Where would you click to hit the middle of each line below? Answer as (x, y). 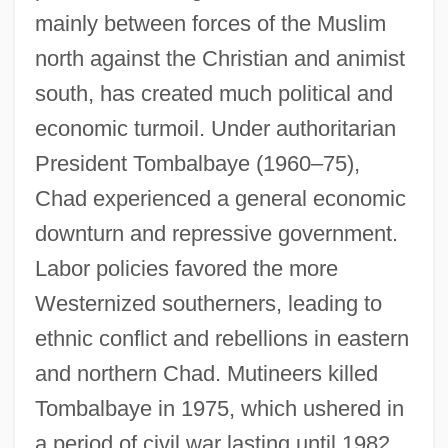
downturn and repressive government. (216, 233)
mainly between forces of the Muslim (210, 23)
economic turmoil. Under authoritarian (215, 128)
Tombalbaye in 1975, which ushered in (219, 408)
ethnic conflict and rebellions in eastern (221, 338)
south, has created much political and (213, 93)
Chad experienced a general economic (220, 198)
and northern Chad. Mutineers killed (206, 373)
